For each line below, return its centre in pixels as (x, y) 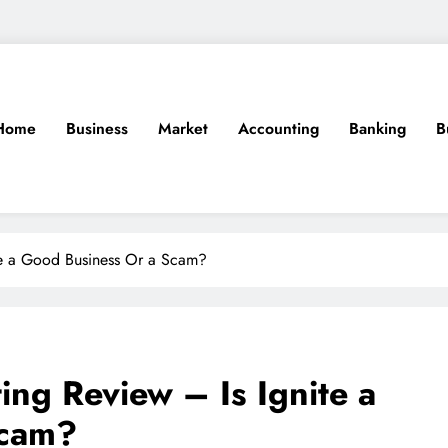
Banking (377, 128)
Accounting (278, 128)
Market (183, 128)
